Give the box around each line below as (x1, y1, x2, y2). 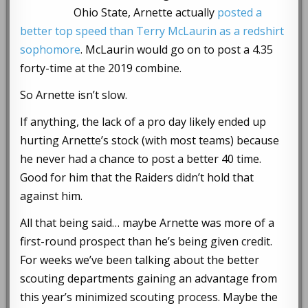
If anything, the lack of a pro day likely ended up (20, 114, 267, 130)
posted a (217, 5, 263, 21)
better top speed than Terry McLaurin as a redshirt (20, 23, 285, 39)
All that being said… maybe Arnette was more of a (20, 215, 275, 231)
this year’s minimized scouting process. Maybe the (20, 289, 278, 305)
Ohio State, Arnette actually (74, 5, 218, 21)
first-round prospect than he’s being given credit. (20, 234, 273, 250)
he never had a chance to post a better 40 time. (20, 151, 262, 167)
